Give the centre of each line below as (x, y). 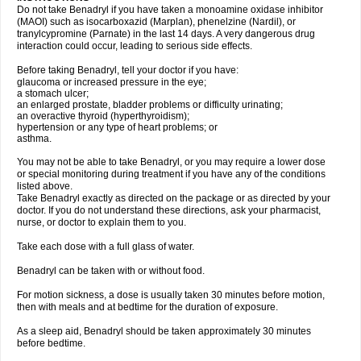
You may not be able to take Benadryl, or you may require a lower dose (171, 162)
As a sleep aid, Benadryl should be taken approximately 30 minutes (164, 331)
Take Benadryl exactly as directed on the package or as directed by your (174, 198)
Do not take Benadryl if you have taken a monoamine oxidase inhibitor (170, 10)
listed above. (45, 186)
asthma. (34, 139)
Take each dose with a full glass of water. (106, 247)
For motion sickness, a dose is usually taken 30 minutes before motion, (171, 295)
